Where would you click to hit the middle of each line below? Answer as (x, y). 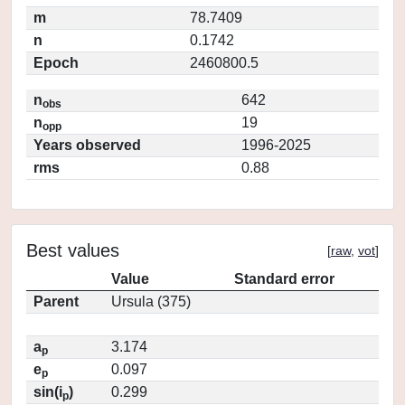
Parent (56, 301)
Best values (73, 250)
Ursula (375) (151, 301)
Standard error (284, 279)
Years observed (87, 145)
